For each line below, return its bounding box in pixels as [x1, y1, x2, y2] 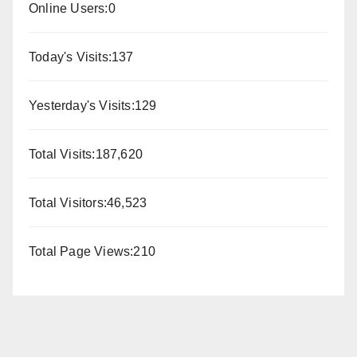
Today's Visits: [29, 49, 112, 64]
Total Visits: [29, 147, 96, 161]
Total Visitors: [29, 195, 107, 210]
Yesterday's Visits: [29, 98, 135, 112]
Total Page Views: [29, 244, 134, 258]
